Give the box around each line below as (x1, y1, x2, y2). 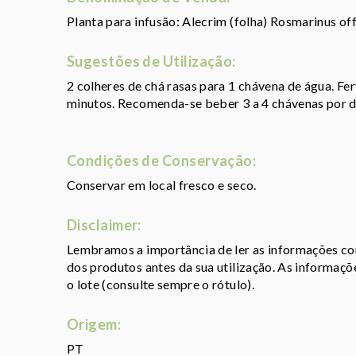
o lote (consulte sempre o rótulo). (67, 277, 254, 292)
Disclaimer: (67, 216, 141, 234)
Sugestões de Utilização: (67, 52, 236, 70)
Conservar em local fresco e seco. (67, 177, 257, 192)
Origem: (67, 315, 122, 333)
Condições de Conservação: (67, 152, 257, 169)
